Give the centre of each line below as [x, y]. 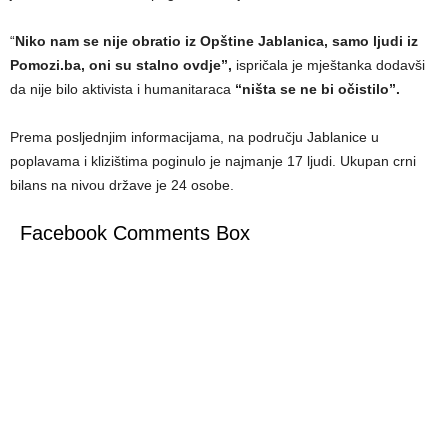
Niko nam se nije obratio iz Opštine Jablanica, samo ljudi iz [216, 41]
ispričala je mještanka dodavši [328, 65]
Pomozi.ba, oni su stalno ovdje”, [121, 65]
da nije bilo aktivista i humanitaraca [122, 89]
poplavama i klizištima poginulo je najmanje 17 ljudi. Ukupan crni [213, 161]
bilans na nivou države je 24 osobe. [122, 185]
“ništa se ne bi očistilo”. [317, 89]
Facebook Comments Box [135, 233]
